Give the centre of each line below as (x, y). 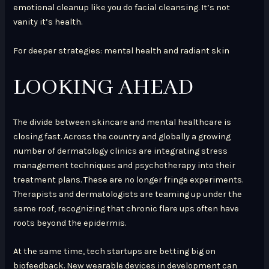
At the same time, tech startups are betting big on (115, 252)
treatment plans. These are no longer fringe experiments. (128, 180)
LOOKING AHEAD (104, 88)
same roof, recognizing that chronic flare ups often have (126, 209)
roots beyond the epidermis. (70, 223)
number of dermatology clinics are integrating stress (121, 151)
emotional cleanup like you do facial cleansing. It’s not (122, 8)
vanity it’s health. (48, 22)
